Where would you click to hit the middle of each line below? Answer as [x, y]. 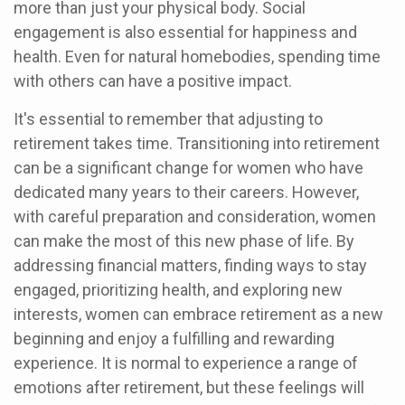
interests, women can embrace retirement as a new [198, 314]
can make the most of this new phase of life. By [184, 241]
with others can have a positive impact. [153, 81]
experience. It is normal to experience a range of [186, 363]
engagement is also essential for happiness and [185, 32]
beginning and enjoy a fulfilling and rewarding [174, 339]
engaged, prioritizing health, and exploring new [178, 290]
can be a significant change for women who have [188, 168]
